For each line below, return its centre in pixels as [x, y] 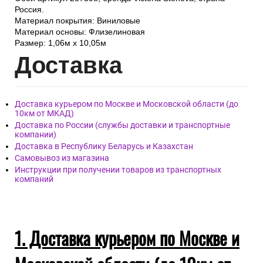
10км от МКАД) [44, 114]
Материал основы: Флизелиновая [80, 32]
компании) [36, 135]
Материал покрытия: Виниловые [77, 21]
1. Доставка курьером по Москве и [127, 238]
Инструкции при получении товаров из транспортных [118, 170]
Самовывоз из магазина [62, 158]
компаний [34, 179]
